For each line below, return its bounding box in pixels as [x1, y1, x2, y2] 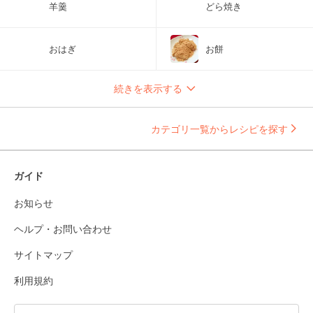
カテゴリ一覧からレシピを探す [151, 122, 288, 135]
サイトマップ [14, 249, 73, 261]
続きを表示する [114, 82, 182, 94]
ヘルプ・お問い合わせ [14, 223, 112, 235]
